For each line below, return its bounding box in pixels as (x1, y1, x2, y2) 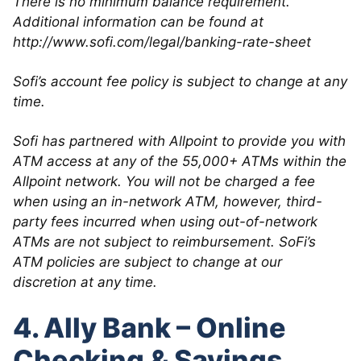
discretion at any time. (13, 273, 157, 290)
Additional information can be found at (13, 13, 263, 30)
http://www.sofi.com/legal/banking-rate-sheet (13, 33, 311, 50)
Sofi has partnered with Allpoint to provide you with (13, 132, 346, 149)
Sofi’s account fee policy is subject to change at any (13, 73, 347, 89)
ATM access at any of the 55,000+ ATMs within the (13, 152, 346, 169)
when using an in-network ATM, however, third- (13, 193, 322, 210)
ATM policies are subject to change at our (13, 253, 282, 270)
